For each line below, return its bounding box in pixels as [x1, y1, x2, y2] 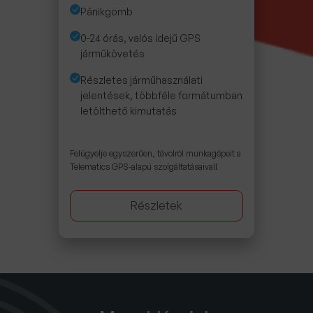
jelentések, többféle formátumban [80, 89, 242, 102]
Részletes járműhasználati [80, 74, 203, 87]
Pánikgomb [80, 6, 133, 18]
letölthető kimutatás [80, 105, 177, 117]
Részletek [131, 198, 182, 213]
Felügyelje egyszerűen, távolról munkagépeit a [70, 148, 241, 159]
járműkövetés [80, 48, 145, 60]
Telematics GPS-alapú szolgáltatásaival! [70, 161, 218, 173]
